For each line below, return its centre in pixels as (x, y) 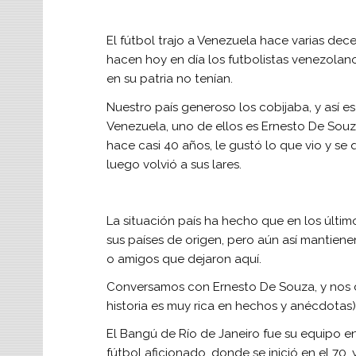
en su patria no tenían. (169, 79)
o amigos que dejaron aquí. (184, 259)
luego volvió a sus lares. (174, 164)
